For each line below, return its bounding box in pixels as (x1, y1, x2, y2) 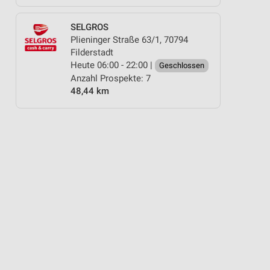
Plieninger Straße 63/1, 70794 (71, 34, 188, 45)
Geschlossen (159, 60, 204, 70)
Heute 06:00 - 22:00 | (71, 59, 155, 71)
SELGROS (71, 21, 108, 33)
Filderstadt (71, 46, 113, 58)
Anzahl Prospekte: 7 (71, 72, 151, 84)
